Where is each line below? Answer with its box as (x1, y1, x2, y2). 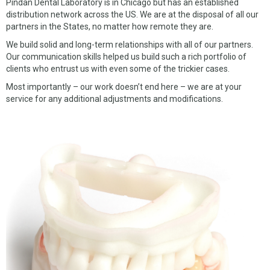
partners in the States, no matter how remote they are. (6, 22, 213, 32)
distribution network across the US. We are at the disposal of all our (6, 10, 259, 20)
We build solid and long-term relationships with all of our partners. (6, 40, 253, 50)
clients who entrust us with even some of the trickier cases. (6, 64, 230, 74)
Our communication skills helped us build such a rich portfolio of (6, 52, 246, 62)
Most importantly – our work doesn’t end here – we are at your (6, 82, 242, 92)
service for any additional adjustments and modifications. (6, 94, 223, 104)
